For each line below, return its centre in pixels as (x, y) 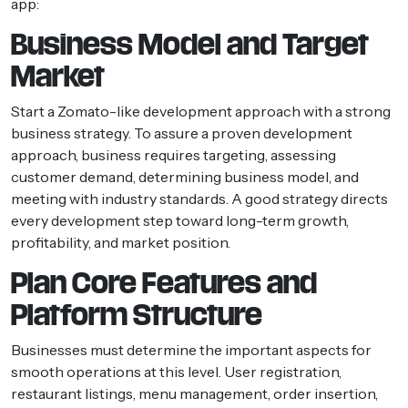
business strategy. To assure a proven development (182, 133)
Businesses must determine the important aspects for (191, 349)
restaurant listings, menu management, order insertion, (194, 393)
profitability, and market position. (121, 242)
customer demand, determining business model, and (185, 176)
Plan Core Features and (164, 283)
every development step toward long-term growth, (180, 220)
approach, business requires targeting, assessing (173, 154)
